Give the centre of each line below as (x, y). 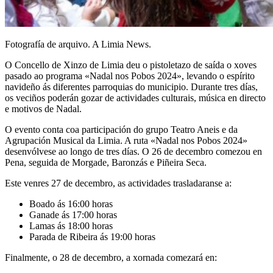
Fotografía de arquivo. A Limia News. (78, 44)
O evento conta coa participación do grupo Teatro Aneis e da (121, 129)
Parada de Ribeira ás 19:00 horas (92, 236)
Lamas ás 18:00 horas (71, 225)
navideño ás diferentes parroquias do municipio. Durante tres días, (131, 87)
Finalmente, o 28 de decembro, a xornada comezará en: (111, 257)
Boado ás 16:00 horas (71, 204)
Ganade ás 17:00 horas (73, 214)
